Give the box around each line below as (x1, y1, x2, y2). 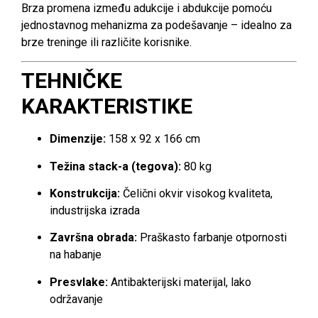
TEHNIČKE (21, 68, 122, 94)
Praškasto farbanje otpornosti (137, 231, 287, 245)
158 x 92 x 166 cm (106, 132, 200, 146)
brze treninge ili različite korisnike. (21, 35, 192, 49)
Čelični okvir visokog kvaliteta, (120, 187, 273, 200)
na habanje (50, 248, 102, 262)
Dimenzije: (50, 132, 106, 146)
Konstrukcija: (50, 187, 120, 200)
